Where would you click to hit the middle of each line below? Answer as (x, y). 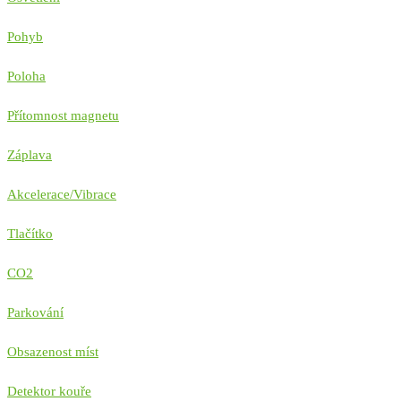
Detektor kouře (49, 392)
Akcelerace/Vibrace (62, 195)
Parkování (35, 313)
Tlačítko (30, 234)
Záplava (30, 155)
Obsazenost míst (53, 352)
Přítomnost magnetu (63, 116)
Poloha (26, 77)
